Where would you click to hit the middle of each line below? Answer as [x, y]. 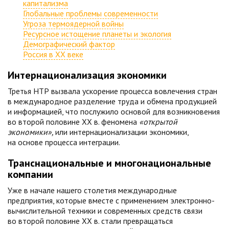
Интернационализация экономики [87, 75]
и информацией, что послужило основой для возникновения [114, 111]
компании [30, 174]
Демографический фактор [69, 44]
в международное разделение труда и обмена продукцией [112, 101]
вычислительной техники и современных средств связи [105, 211]
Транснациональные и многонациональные [109, 163]
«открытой [158, 122]
